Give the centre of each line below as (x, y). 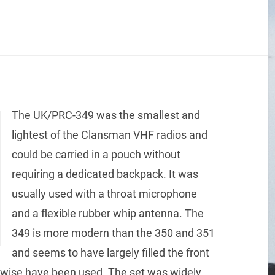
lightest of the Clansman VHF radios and (109, 135)
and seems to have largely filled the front (110, 253)
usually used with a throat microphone (104, 194)
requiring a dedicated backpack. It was (105, 174)
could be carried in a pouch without (96, 155)
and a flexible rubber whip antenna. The (107, 214)
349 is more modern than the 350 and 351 (113, 233)
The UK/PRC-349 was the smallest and (106, 115)
